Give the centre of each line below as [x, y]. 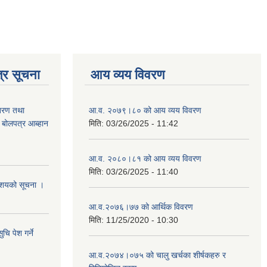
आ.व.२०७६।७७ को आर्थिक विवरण [141, 207]
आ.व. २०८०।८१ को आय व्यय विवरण [145, 158]
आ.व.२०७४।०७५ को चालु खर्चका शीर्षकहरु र [157, 255]
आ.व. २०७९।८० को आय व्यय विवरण [145, 110]
